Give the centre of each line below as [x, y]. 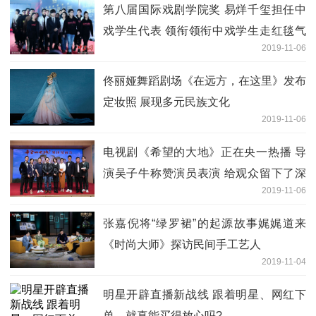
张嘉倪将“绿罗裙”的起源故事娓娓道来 [205, 223]
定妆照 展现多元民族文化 [166, 102]
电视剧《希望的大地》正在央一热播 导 [205, 152]
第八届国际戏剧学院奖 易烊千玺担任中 [205, 9]
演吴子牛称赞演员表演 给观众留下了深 [205, 173]
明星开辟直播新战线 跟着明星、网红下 [205, 294]
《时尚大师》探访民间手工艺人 [182, 244]
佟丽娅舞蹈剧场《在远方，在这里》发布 [205, 80]
